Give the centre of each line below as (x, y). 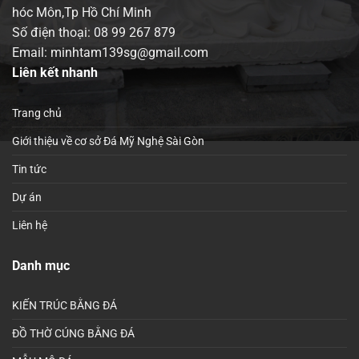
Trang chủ (37, 113)
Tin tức (29, 169)
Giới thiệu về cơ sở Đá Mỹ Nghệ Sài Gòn (108, 141)
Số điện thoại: (53, 32)
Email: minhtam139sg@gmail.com (110, 52)
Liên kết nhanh (55, 72)
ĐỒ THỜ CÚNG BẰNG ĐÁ (73, 334)
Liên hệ (30, 225)
